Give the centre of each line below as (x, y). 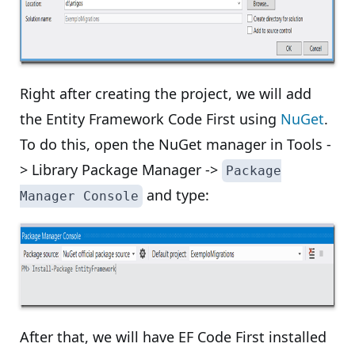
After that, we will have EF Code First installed (173, 337)
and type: (176, 195)
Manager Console (79, 196)
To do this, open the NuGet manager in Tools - (176, 144)
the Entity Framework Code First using (150, 119)
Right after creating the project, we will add (166, 94)
